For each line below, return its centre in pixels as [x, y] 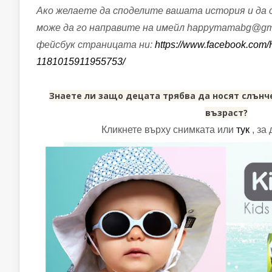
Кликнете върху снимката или [167, 130]
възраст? [226, 113]
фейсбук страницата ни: [94, 45]
